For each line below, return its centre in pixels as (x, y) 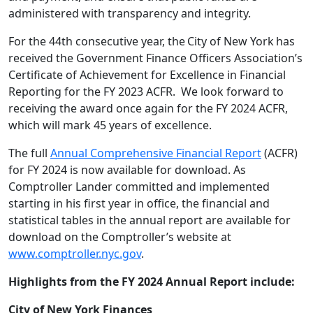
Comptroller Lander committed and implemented (139, 187)
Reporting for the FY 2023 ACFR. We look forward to (146, 92)
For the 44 (35, 41)
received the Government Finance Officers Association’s (155, 58)
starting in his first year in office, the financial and (139, 203)
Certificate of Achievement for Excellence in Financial (147, 75)
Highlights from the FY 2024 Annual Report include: (152, 282)
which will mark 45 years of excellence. (110, 125)
